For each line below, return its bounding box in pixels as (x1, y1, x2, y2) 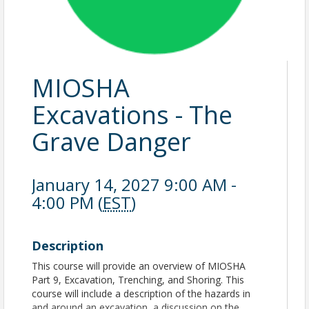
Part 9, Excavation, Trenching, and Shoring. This (32, 273, 244, 286)
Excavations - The (32, 98, 232, 132)
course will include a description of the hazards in (32, 287, 250, 300)
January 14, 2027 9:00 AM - (32, 173, 237, 196)
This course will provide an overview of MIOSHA (32, 259, 246, 272)
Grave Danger (32, 125, 191, 159)
